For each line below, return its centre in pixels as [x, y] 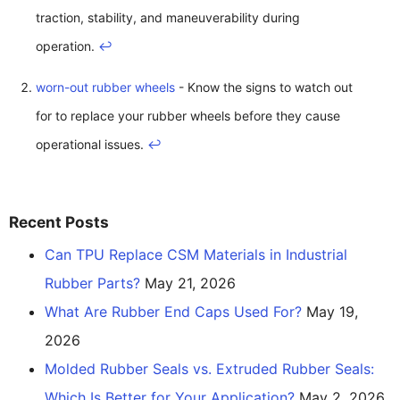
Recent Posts [59, 222]
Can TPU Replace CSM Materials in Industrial [196, 255]
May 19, [332, 312]
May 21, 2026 [190, 283]
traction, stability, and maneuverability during [168, 18]
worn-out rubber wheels [105, 87]
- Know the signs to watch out [264, 87]
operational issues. [92, 145]
